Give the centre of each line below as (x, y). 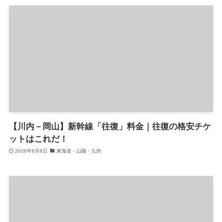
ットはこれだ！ (38, 139)
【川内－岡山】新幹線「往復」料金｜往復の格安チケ (110, 126)
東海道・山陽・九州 (79, 151)
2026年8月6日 (31, 151)
